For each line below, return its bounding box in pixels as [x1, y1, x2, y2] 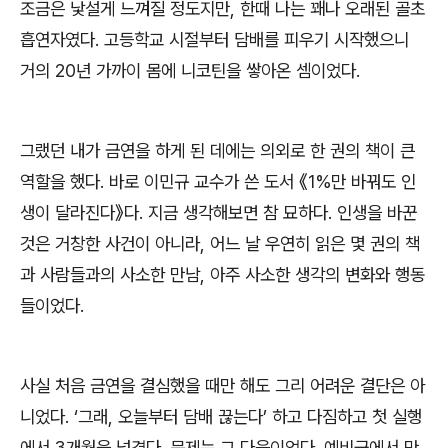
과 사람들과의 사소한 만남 [20, 263, 200, 285]
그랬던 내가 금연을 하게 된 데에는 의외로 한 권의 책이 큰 [20, 139, 415, 161]
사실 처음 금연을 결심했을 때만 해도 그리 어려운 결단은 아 [20, 374, 425, 396]
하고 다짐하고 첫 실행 [272, 405, 422, 427]
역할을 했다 [20, 170, 100, 192]
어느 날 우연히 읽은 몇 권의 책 [210, 232, 420, 254]
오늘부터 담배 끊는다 [118, 405, 263, 427]
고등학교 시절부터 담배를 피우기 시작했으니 [104, 28, 409, 50]
